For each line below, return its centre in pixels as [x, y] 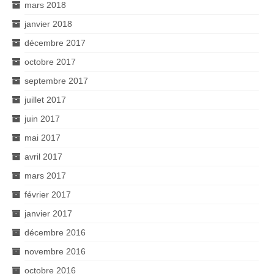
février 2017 [48, 194]
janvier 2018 [48, 24]
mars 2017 [45, 175]
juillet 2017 [45, 99]
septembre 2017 [56, 80]
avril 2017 [43, 156]
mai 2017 [43, 137]
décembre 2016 [55, 232]
